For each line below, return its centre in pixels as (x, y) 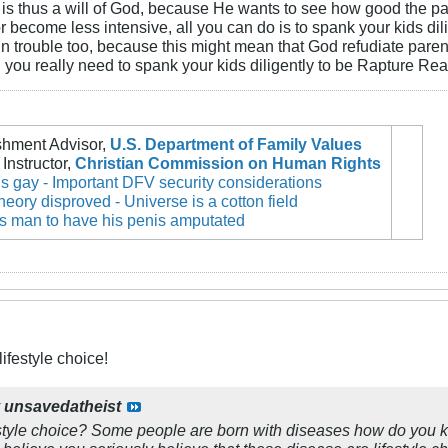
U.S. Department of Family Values (235, 143)
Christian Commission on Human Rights (227, 162)
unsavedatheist (62, 405)
